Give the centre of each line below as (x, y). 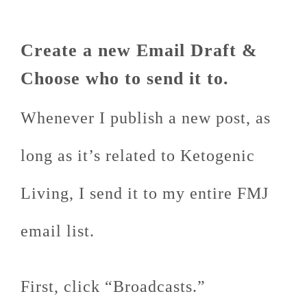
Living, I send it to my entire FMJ (145, 193)
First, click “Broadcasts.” (113, 286)
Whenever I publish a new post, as (146, 118)
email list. (58, 231)
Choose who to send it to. (125, 78)
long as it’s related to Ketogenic (138, 156)
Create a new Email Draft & (139, 50)
